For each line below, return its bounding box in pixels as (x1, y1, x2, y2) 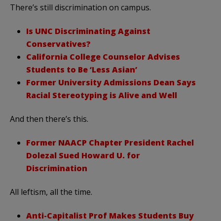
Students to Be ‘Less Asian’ (26, 64, 137, 75)
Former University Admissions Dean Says (26, 76, 196, 88)
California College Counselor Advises (26, 51, 180, 62)
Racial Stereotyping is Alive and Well (26, 89, 177, 101)
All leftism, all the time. (10, 186, 92, 197)
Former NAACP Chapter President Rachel (26, 137, 194, 148)
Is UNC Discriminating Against (26, 25, 150, 37)
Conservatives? (26, 38, 91, 49)
